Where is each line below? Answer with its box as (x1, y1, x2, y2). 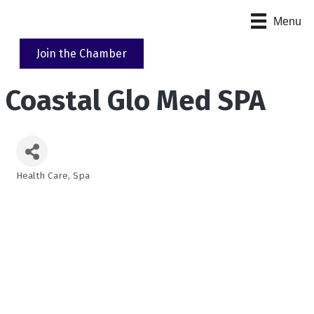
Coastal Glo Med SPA (6, 84, 266, 118)
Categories (15, 177, 87, 195)
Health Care (16, 170, 68, 182)
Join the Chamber (36, 47, 127, 61)
